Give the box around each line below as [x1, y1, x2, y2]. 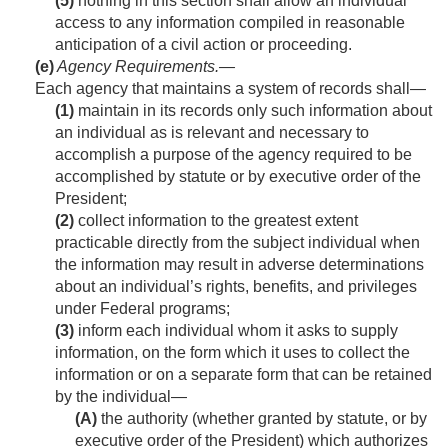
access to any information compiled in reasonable [55, 14, 405, 32]
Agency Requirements [57, 58, 215, 76]
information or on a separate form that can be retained [55, 366, 432, 384]
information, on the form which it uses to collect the [55, 344, 410, 362]
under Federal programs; [55, 300, 230, 318]
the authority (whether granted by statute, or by [97, 410, 427, 428]
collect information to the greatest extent [74, 212, 358, 230]
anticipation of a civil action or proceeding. [55, 36, 352, 54]
